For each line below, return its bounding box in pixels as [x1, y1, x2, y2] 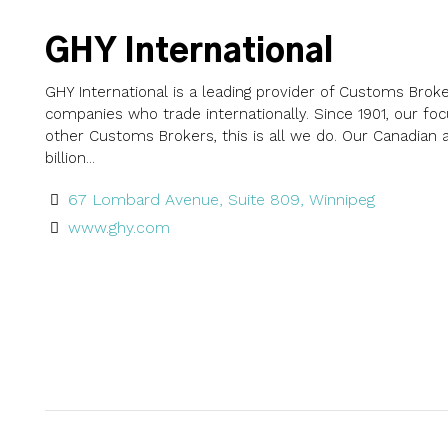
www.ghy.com [67, 217, 170, 237]
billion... [45, 148, 95, 167]
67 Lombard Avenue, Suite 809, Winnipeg [67, 189, 375, 209]
